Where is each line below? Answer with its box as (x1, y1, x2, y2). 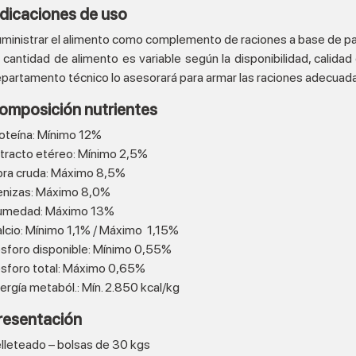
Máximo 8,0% (33, 184, 110, 199)
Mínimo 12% (35, 127, 102, 142)
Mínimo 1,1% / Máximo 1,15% (23, 222, 179, 238)
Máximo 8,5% (48, 165, 126, 180)
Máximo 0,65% (63, 261, 145, 276)
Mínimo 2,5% (75, 146, 148, 161)
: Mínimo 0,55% (88, 242, 172, 257)
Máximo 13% (43, 203, 114, 219)
